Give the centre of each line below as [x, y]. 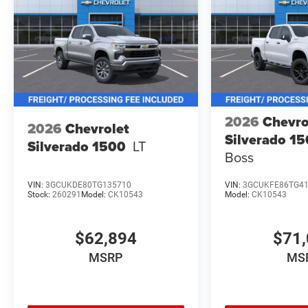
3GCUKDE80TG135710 [88, 185]
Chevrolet [97, 129]
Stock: [40, 194]
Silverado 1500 [77, 147]
